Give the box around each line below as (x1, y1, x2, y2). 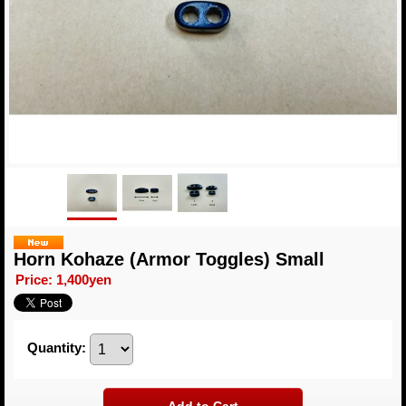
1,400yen (56, 272, 111, 287)
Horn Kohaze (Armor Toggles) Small (14, 249, 324, 269)
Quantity (27, 340, 82, 356)
